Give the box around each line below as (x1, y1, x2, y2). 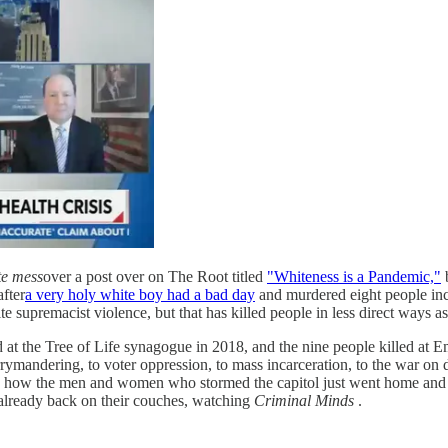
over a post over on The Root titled (43, 267, 267, 285)
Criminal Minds (254, 391, 354, 409)
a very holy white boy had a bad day (25, 285, 255, 303)
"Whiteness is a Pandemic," (267, 267, 441, 285)
